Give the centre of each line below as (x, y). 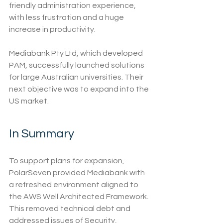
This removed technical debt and (70, 209)
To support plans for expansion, (67, 161)
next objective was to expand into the (80, 89)
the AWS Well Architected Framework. (79, 197)
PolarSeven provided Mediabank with (78, 173)
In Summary (42, 134)
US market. (29, 101)
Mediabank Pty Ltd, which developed (77, 54)
